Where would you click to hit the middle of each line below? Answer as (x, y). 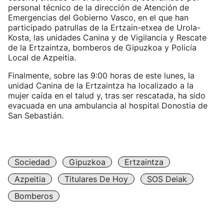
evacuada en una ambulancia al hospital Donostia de (108, 105)
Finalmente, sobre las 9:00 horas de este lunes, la (101, 75)
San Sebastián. (36, 115)
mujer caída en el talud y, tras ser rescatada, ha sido (107, 95)
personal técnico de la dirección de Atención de (98, 7)
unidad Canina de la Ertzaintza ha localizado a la (101, 85)
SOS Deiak (167, 179)
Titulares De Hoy (96, 179)
